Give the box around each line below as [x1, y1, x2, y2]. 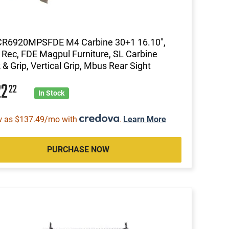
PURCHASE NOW [47, 144, 109, 154]
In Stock [38, 88, 65, 97]
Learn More [123, 114, 166, 124]
